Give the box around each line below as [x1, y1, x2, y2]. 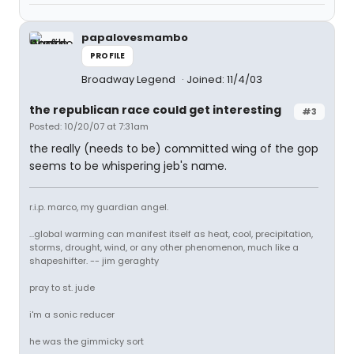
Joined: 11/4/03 [186, 72, 262, 87]
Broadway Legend [81, 72, 178, 87]
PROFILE [90, 50, 126, 62]
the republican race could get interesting [29, 102, 281, 118]
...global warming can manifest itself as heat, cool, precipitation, [29, 228, 313, 240]
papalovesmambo [81, 30, 188, 45]
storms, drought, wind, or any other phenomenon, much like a [29, 241, 299, 254]
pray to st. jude [29, 281, 95, 294]
